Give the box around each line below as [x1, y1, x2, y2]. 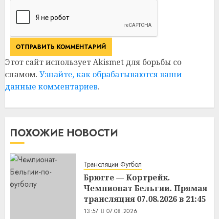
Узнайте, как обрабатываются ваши [40, 68, 182, 80]
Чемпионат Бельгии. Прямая [84, 182, 207, 194]
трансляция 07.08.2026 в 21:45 [84, 193, 206, 204]
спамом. [5, 68, 40, 80]
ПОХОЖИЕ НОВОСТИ [10, 126, 118, 140]
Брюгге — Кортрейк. [84, 172, 170, 183]
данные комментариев [5, 81, 98, 92]
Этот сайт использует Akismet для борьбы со [5, 56, 181, 67]
